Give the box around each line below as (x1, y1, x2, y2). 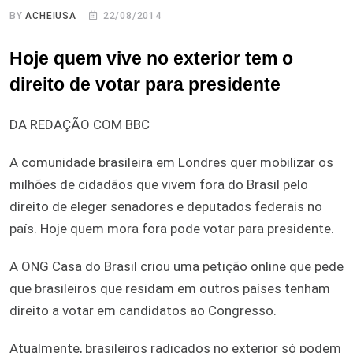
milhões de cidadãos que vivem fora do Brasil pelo (9, 176, 308, 192)
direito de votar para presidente (9, 74, 281, 95)
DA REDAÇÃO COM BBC (9, 116, 150, 132)
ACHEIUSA (25, 9, 76, 21)
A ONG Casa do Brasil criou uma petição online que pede (9, 258, 344, 274)
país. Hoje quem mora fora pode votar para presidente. (9, 220, 334, 236)
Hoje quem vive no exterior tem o (9, 48, 293, 69)
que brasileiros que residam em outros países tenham (9, 280, 330, 296)
